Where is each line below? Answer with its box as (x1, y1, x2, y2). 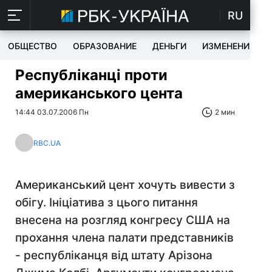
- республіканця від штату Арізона (15, 248, 212, 262)
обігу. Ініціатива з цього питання (15, 195, 198, 209)
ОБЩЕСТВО (8, 41, 57, 51)
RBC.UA (33, 138, 61, 148)
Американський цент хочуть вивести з (15, 178, 235, 192)
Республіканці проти (15, 66, 168, 84)
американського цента (15, 84, 183, 102)
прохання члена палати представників (15, 231, 234, 245)
